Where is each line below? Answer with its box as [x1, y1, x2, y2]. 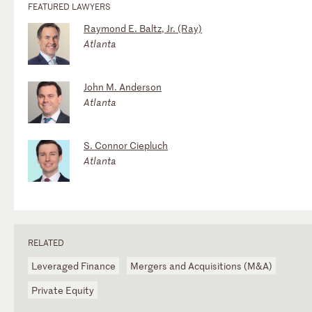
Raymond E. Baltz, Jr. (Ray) [84, 21, 202, 35]
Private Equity [31, 283, 94, 297]
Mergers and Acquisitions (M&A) [130, 258, 272, 272]
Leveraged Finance [31, 258, 116, 272]
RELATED [28, 235, 64, 249]
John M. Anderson [84, 79, 162, 93]
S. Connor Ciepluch [84, 138, 168, 152]
